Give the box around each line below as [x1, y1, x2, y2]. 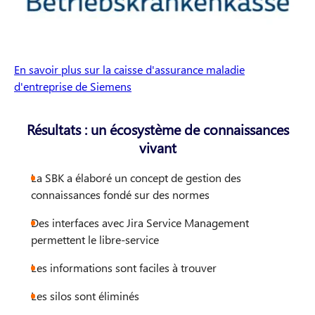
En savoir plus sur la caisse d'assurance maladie [14, 62, 245, 77]
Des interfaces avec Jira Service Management [31, 215, 249, 231]
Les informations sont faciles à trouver [31, 260, 217, 276]
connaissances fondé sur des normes [31, 187, 210, 202]
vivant [139, 138, 176, 157]
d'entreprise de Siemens [14, 79, 131, 94]
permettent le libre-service [31, 232, 159, 247]
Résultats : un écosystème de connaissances [26, 120, 289, 139]
